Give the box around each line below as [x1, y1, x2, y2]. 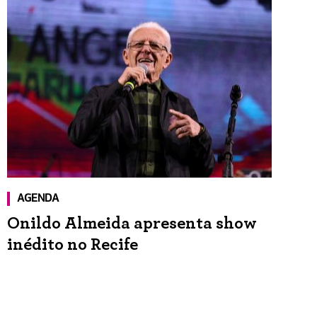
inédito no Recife [7, 236, 139, 254]
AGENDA [17, 193, 59, 205]
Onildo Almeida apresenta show [7, 215, 258, 233]
